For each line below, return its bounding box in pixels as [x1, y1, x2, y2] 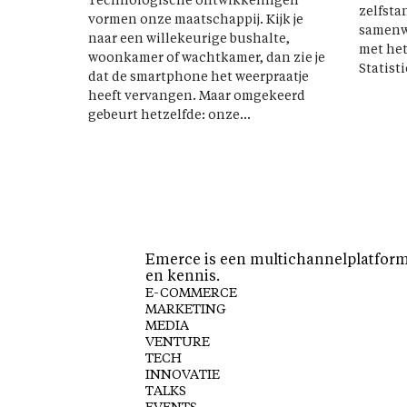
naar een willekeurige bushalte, [88, 33, 290, 46]
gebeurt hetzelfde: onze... [88, 109, 251, 123]
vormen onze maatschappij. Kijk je [88, 14, 303, 27]
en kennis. [145, 270, 220, 285]
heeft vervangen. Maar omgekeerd [88, 90, 305, 104]
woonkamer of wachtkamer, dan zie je [88, 52, 325, 65]
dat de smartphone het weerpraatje [88, 71, 309, 84]
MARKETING [145, 303, 226, 317]
